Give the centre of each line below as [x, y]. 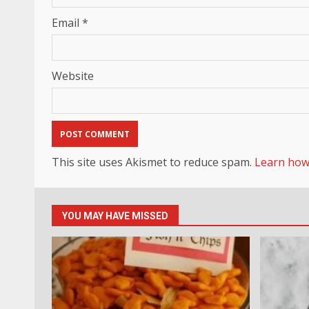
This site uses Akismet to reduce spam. [153, 162]
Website [73, 76]
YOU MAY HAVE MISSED [115, 216]
